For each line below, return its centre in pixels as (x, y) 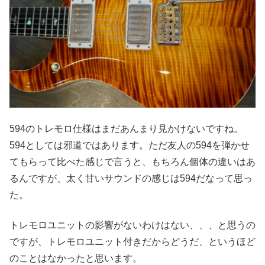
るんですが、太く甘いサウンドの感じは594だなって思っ (131, 179)
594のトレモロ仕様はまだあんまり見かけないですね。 (126, 129)
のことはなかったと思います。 (76, 258)
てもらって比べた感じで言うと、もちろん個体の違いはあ (132, 162)
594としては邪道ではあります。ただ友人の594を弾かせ (130, 146)
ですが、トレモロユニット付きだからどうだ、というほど (132, 241)
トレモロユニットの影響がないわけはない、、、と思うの (132, 225)
